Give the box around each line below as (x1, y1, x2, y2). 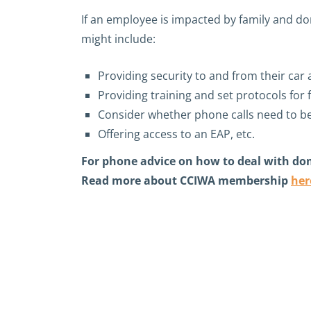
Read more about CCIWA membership (81, 173, 291, 188)
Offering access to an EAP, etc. (98, 126, 255, 142)
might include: (81, 31, 155, 47)
